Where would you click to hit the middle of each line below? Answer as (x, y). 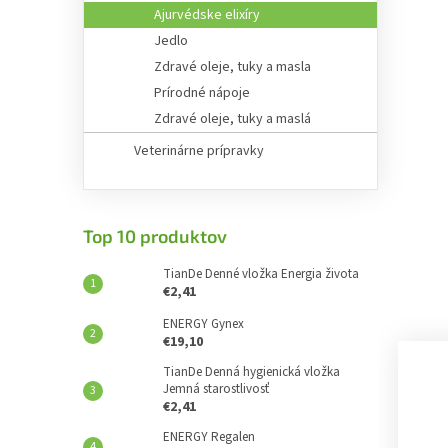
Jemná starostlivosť (216, 389)
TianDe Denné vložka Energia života (261, 274)
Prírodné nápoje (202, 93)
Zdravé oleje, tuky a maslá (232, 119)
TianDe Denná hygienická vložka (251, 372)
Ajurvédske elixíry (207, 15)
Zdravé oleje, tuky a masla (232, 67)
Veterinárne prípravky (199, 151)
